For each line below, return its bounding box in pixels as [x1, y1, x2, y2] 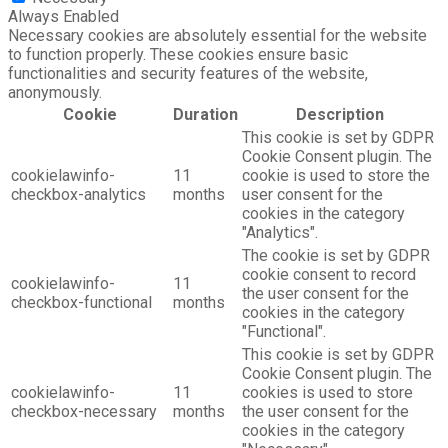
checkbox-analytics [11, 184, 146, 204]
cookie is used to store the [242, 165, 430, 185]
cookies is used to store [242, 382, 413, 402]
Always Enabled [8, 6, 119, 26]
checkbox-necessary [11, 401, 157, 421]
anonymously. [8, 82, 102, 102]
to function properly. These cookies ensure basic [8, 44, 348, 64]
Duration [173, 104, 238, 124]
